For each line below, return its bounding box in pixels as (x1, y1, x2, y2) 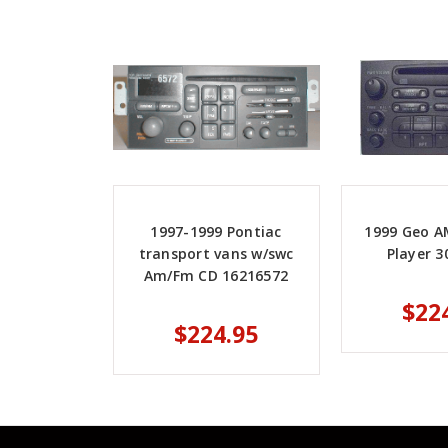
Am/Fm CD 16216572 (143, 266, 289, 286)
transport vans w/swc (138, 244, 294, 264)
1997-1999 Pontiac (150, 222, 282, 242)
